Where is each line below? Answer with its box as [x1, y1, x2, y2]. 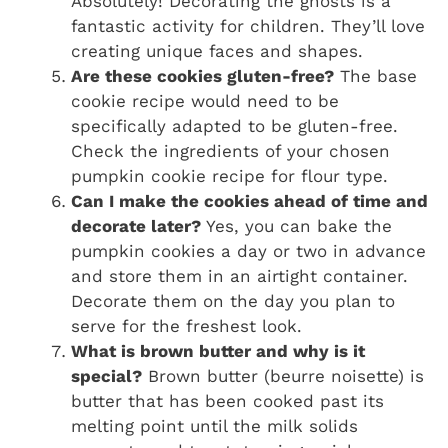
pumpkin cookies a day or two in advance [71, 240, 426, 261]
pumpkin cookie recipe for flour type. [71, 165, 388, 186]
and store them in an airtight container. [71, 265, 408, 286]
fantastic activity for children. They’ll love [71, 15, 425, 36]
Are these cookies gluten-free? [71, 65, 334, 86]
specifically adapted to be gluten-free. [71, 115, 398, 136]
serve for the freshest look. [71, 315, 302, 336]
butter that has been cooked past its [71, 390, 384, 411]
